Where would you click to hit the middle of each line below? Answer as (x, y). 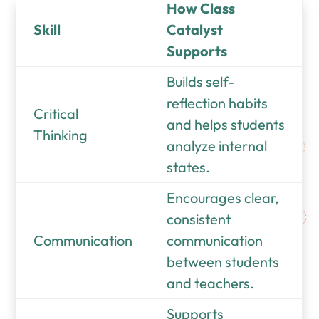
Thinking (61, 135)
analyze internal (217, 145)
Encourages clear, (223, 197)
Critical (56, 113)
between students (223, 261)
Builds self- (201, 81)
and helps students (226, 124)
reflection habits (218, 103)
